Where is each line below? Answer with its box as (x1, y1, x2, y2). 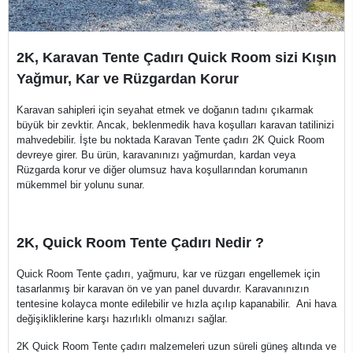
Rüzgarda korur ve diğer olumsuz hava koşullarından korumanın (17, 164, 307, 176)
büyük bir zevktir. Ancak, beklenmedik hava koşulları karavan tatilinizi (17, 119, 334, 131)
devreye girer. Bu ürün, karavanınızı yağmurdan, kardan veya (17, 149, 295, 161)
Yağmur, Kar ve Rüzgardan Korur (17, 71, 239, 87)
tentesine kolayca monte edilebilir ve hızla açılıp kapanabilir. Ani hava (17, 298, 336, 310)
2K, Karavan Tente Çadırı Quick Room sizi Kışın (17, 50, 336, 65)
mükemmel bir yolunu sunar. (17, 179, 148, 191)
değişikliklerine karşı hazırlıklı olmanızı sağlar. (17, 313, 228, 325)
